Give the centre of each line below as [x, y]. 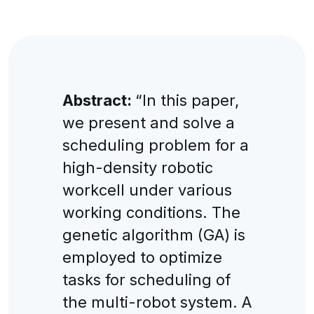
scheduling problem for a [155, 145]
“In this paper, [187, 100]
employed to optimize [142, 257]
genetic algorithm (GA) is [153, 234]
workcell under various [147, 190]
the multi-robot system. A [157, 302]
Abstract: [98, 100]
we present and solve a [148, 122]
